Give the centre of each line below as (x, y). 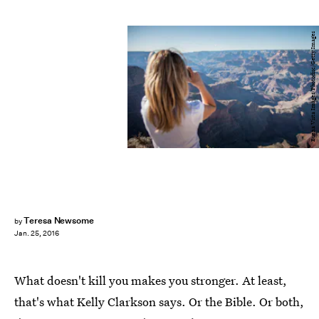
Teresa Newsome (59, 220)
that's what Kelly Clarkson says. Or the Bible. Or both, (159, 302)
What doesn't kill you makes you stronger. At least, (151, 280)
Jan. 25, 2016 (37, 234)
